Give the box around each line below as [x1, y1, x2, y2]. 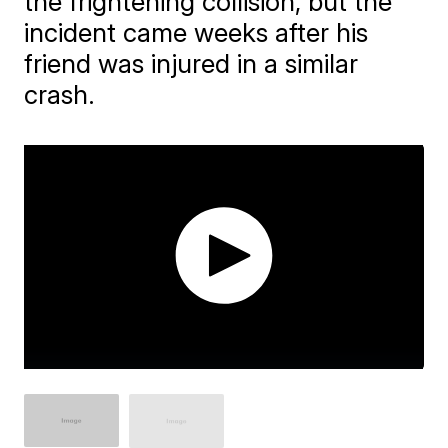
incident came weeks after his [24, 17, 369, 48]
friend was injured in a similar [24, 48, 359, 79]
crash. [24, 79, 96, 110]
